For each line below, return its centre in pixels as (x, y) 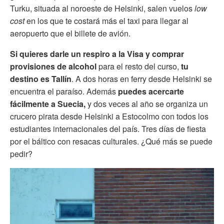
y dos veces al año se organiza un (148, 103)
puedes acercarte (150, 91)
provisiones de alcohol (53, 66)
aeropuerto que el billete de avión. (70, 33)
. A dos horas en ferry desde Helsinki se (142, 78)
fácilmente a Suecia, (49, 103)
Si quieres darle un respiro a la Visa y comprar (97, 53)
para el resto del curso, (139, 66)
